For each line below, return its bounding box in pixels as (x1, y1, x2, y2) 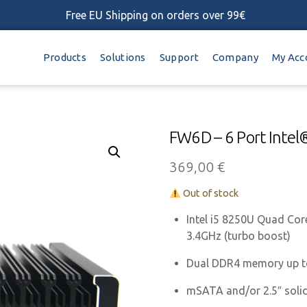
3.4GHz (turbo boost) (186, 229, 291, 242)
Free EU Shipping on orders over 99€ (66, 9, 246, 21)
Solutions (100, 51, 146, 63)
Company (212, 51, 258, 63)
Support (159, 51, 199, 63)
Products (42, 51, 87, 63)
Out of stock (180, 187, 238, 199)
